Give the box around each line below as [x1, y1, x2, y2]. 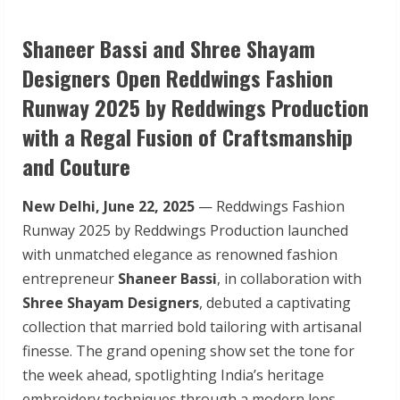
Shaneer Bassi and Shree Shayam [22, 31, 315, 64]
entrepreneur [22, 268, 118, 288]
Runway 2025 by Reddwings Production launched [22, 220, 348, 240]
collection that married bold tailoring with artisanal [22, 316, 362, 337]
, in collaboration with [217, 268, 362, 288]
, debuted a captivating [199, 292, 351, 312]
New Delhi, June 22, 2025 [22, 196, 195, 216]
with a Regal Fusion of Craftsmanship [22, 120, 353, 153]
